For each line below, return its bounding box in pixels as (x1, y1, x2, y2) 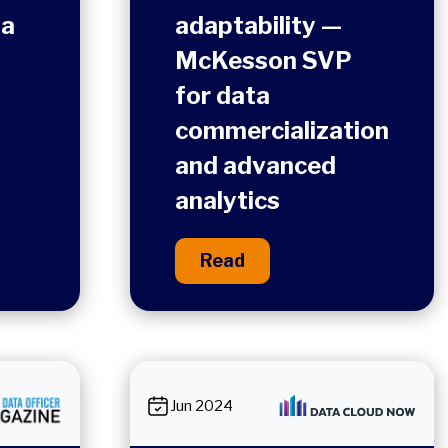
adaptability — (175, 11, 342, 41)
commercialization (175, 116, 389, 146)
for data (175, 81, 270, 111)
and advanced (175, 151, 336, 181)
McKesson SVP (175, 46, 352, 76)
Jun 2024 (170, 396, 233, 415)
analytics (175, 186, 280, 216)
